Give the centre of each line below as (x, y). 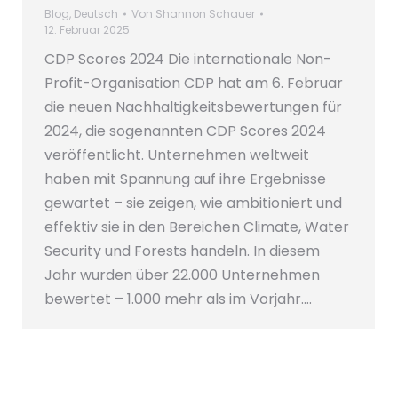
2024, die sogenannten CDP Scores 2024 (185, 131)
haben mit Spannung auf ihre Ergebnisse (185, 179)
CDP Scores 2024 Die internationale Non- (188, 59)
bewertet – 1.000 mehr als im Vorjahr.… (178, 298)
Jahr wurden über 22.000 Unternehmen (182, 275)
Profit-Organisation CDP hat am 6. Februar (194, 83)
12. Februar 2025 (87, 29)
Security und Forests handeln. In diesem (182, 251)
